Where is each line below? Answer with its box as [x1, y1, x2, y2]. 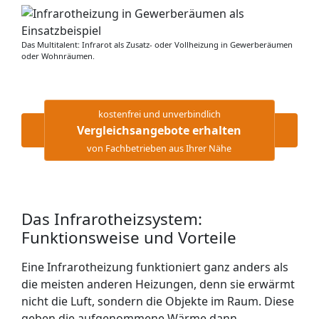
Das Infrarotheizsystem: [21, 208, 202, 230]
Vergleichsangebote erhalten [77, 122, 242, 138]
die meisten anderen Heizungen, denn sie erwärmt [21, 276, 295, 292]
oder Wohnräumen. [21, 51, 95, 61]
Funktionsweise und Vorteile [21, 226, 236, 249]
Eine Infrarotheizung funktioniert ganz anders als [21, 259, 288, 275]
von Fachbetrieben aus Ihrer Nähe [87, 141, 232, 155]
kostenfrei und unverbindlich [98, 107, 221, 120]
